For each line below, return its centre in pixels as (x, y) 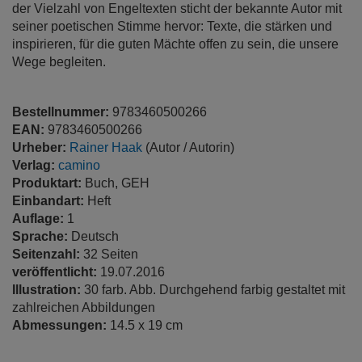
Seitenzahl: (48, 254)
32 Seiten (111, 254)
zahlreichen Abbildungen (84, 307)
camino (79, 165)
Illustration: (48, 290)
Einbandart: (50, 201)
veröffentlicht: (56, 272)
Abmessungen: (61, 325)
